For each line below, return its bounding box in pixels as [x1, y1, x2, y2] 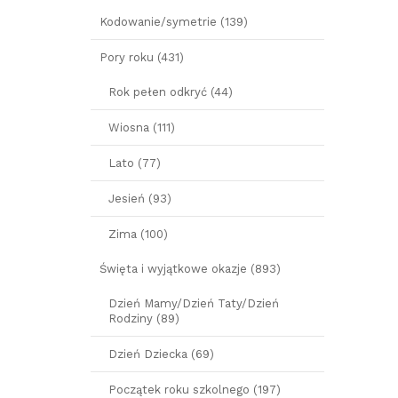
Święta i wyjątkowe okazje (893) [99, 262, 281, 275]
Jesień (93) [108, 192, 171, 205]
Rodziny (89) [108, 312, 179, 325]
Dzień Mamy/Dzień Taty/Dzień [108, 297, 279, 310]
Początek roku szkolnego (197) [108, 383, 281, 396]
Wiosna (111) [108, 121, 175, 134]
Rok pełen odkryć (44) [108, 85, 233, 99]
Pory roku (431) [99, 51, 184, 64]
